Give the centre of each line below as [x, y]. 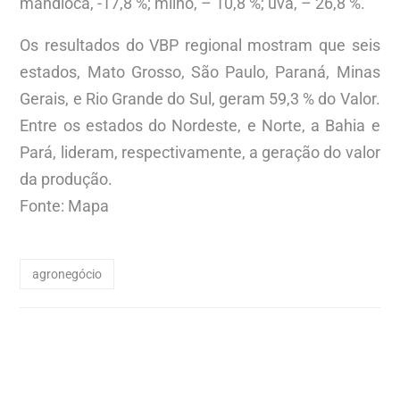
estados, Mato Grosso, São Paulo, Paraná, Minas [200, 71]
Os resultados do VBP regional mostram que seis [200, 45]
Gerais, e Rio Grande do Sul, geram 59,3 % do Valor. [200, 98]
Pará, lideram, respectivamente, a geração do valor [200, 152]
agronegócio [67, 274]
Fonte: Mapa [65, 205]
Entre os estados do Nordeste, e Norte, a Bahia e [200, 125]
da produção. [67, 179]
